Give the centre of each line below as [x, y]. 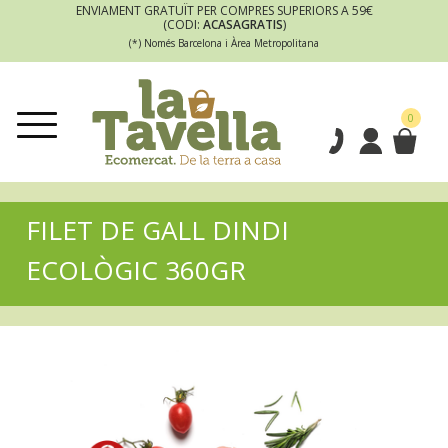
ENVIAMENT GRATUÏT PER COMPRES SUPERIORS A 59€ [224, 10]
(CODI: [182, 24]
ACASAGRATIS [242, 24]
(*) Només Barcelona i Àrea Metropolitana [224, 43]
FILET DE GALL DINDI [157, 230]
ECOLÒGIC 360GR [136, 270]
